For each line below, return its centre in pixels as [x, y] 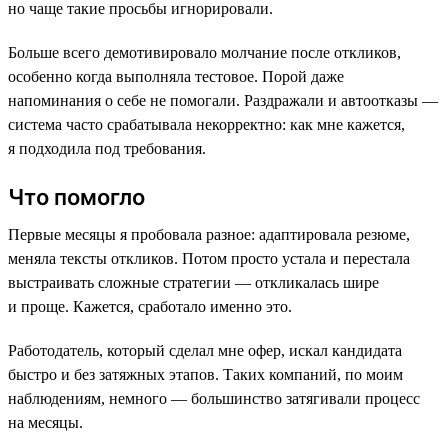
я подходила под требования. [107, 148]
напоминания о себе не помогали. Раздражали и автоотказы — [223, 100]
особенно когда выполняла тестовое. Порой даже [176, 76]
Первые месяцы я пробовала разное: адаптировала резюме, [209, 234]
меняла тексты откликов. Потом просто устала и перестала [209, 258]
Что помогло [76, 196]
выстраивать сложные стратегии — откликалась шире [193, 282]
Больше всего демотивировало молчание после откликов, [204, 52]
